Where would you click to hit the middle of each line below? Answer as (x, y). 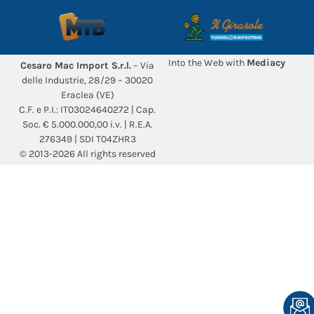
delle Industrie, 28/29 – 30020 (87, 80)
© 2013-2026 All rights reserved (87, 153)
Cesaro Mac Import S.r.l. (76, 65)
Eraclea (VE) (87, 95)
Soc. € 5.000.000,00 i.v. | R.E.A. (87, 124)
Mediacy (266, 62)
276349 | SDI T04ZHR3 (87, 139)
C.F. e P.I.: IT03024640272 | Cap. (87, 109)
